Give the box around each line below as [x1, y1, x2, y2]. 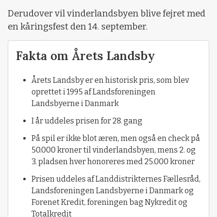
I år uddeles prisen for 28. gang [31, 116, 142, 126]
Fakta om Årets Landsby [16, 48, 155, 64]
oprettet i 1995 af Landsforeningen [31, 87, 155, 97]
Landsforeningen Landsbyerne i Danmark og [31, 186, 194, 196]
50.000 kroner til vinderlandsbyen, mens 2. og [31, 145, 196, 155]
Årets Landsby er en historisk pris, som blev [31, 76, 189, 85]
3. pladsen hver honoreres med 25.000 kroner [31, 157, 195, 167]
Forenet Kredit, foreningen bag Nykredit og [31, 198, 187, 207]
